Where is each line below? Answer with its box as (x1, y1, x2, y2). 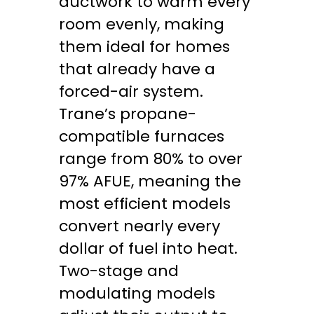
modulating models (59, 282, 215, 304)
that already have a (59, 58, 215, 80)
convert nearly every (59, 215, 220, 237)
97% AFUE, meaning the (59, 170, 241, 192)
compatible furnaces (59, 125, 224, 147)
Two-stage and (59, 260, 179, 282)
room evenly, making (59, 13, 224, 35)
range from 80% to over (59, 148, 243, 170)
